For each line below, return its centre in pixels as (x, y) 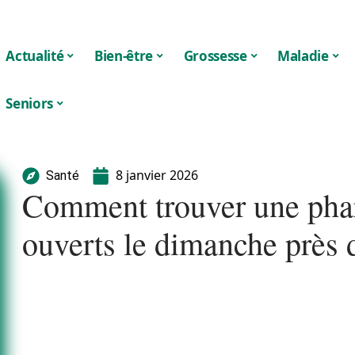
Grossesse (215, 55)
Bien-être (123, 55)
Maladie (303, 55)
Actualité (35, 55)
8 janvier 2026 (157, 175)
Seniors (29, 103)
